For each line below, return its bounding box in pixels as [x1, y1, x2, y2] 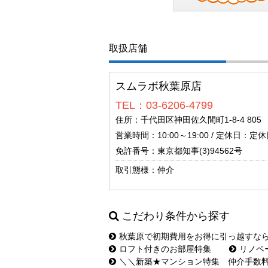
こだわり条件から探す [122, 210, 230, 222]
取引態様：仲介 [115, 165, 174, 175]
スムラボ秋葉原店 [115, 80, 202, 92]
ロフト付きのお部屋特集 [119, 244, 211, 254]
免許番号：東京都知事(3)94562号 [115, 146, 242, 156]
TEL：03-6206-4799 [115, 99, 213, 111]
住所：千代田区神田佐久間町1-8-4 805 [115, 115, 261, 124]
